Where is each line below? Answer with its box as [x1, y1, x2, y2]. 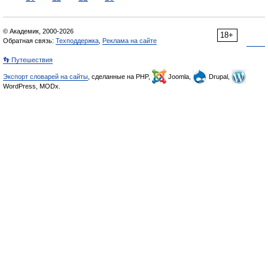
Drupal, [207, 73, 232, 80]
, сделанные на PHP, [88, 73, 152, 80]
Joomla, [166, 73, 193, 80]
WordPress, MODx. [3, 83, 60, 90]
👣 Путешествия [3, 56, 53, 63]
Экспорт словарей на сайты [3, 73, 88, 80]
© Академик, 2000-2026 [3, 28, 74, 35]
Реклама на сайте [102, 37, 157, 44]
